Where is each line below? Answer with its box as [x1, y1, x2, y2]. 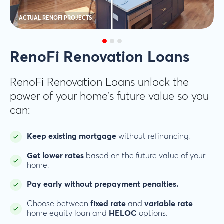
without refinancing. [116, 132, 190, 141]
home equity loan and [27, 209, 109, 217]
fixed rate [90, 199, 126, 208]
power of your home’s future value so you [10, 91, 209, 102]
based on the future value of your [84, 151, 205, 160]
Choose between [27, 199, 90, 208]
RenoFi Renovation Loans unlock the [10, 77, 189, 88]
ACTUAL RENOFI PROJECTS [19, 15, 92, 21]
